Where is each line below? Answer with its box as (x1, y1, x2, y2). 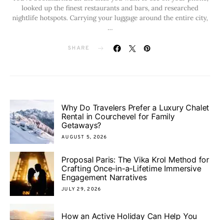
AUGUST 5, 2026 (61, 134, 108, 140)
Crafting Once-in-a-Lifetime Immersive (61, 163, 201, 173)
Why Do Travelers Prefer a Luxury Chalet (61, 102, 210, 112)
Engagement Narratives (61, 172, 147, 182)
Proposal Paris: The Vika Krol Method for (61, 154, 209, 165)
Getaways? (61, 120, 102, 130)
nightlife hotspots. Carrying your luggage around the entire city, (12, 13, 208, 22)
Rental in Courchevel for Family (61, 111, 175, 121)
